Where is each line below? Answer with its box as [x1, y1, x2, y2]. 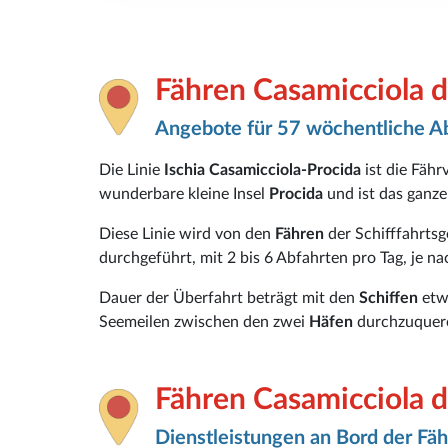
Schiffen [359, 289, 422, 306]
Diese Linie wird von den [99, 225, 275, 242]
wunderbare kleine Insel [99, 185, 269, 202]
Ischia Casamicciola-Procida [164, 161, 365, 178]
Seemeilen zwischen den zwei [99, 313, 309, 330]
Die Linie [99, 161, 164, 178]
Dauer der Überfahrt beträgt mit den [99, 289, 359, 306]
